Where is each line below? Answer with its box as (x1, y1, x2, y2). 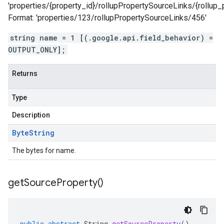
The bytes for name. (12, 146, 76, 154)
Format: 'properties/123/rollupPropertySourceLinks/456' (8, 13, 206, 22)
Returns (12, 69, 37, 77)
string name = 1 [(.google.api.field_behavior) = (10, 33, 213, 42)
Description (12, 111, 50, 119)
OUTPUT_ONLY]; (8, 45, 65, 54)
